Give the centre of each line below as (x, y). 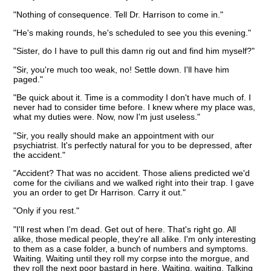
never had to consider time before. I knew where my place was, (135, 107)
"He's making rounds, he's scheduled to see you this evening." (132, 33)
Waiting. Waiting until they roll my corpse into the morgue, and (132, 258)
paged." (28, 79)
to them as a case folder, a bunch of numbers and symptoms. (131, 248)
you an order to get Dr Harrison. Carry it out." (100, 193)
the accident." (40, 155)
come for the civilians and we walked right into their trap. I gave (134, 183)
